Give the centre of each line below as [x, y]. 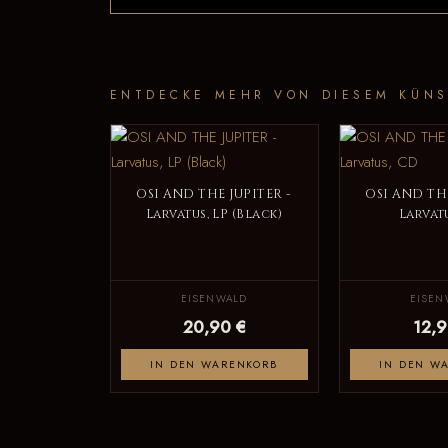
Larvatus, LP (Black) [214, 214]
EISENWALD [214, 298]
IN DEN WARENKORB [214, 364]
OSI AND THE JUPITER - [214, 194]
